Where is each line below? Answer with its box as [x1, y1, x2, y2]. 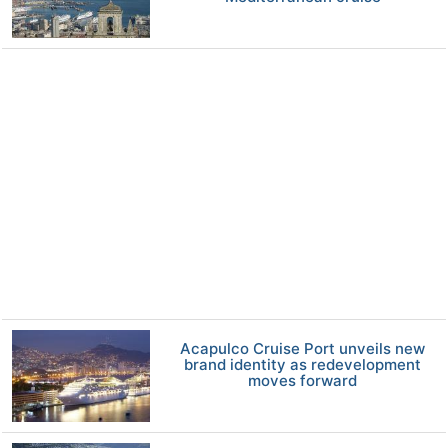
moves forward [248, 370, 358, 390]
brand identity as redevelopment [184, 354, 422, 374]
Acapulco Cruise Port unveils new [180, 338, 426, 358]
